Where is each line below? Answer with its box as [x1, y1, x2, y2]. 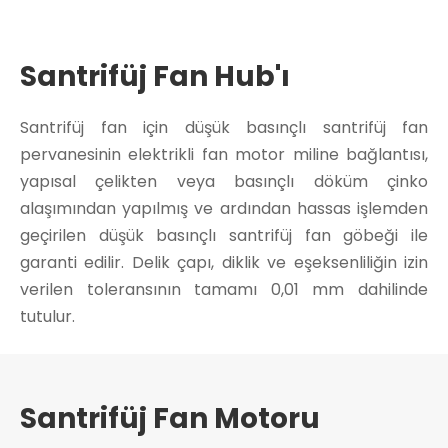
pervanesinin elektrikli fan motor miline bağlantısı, [20, 142, 428, 166]
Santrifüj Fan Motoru [20, 398, 320, 438]
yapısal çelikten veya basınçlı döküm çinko [20, 169, 428, 193]
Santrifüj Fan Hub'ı [20, 56, 290, 96]
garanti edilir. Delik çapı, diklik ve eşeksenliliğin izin [20, 250, 428, 274]
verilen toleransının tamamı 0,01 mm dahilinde [20, 277, 428, 301]
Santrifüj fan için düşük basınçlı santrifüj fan [20, 115, 428, 139]
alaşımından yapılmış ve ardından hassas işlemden [20, 196, 428, 220]
